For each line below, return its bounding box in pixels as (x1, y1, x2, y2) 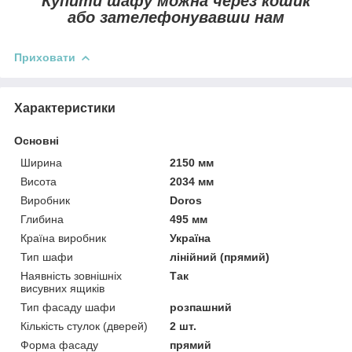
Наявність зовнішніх (20, 269, 122, 283)
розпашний (170, 301, 233, 314)
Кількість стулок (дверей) (20, 320, 148, 333)
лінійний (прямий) (170, 251, 270, 264)
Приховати (14, 51, 75, 64)
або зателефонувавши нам (68, 9, 284, 27)
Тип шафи (20, 251, 73, 264)
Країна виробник (20, 232, 106, 245)
